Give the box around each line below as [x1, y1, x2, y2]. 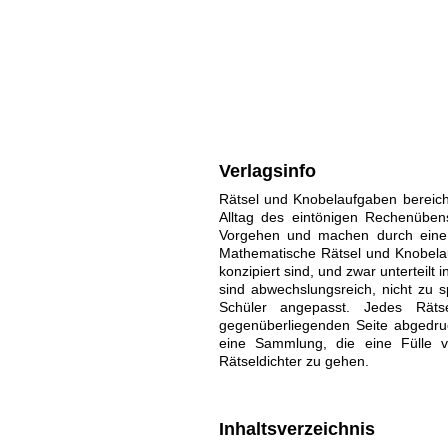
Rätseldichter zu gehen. [218, 353, 369, 369]
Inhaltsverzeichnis [218, 419, 375, 439]
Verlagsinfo [218, 161, 316, 181]
